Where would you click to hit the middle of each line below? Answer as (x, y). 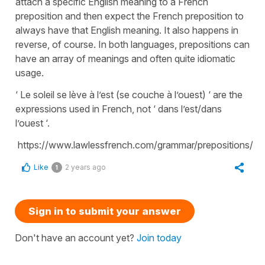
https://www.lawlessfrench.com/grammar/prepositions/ (134, 145)
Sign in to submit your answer (105, 211)
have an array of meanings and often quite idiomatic (125, 58)
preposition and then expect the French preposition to (130, 16)
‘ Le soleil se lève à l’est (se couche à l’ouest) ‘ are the (129, 94)
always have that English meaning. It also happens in (127, 30)
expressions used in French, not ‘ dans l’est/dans (119, 109)
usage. (30, 72)
